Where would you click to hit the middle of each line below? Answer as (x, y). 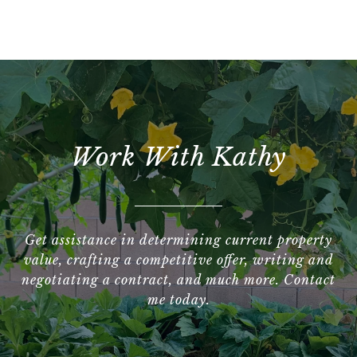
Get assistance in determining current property (178, 240)
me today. (178, 300)
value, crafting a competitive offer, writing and (178, 260)
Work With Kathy (178, 157)
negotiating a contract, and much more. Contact (178, 280)
